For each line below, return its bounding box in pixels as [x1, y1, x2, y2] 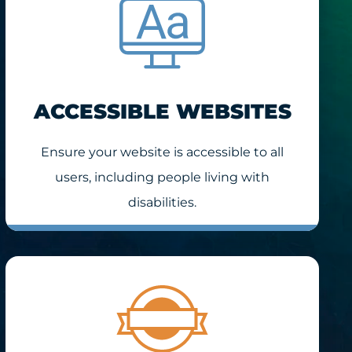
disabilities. [128, 194, 197, 210]
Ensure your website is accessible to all [41, 144, 284, 159]
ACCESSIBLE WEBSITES [33, 98, 291, 124]
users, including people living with [55, 169, 270, 185]
